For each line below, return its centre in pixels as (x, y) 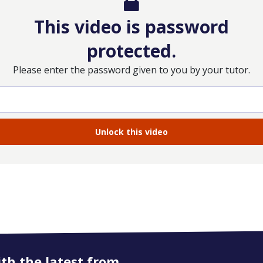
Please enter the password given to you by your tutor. (131, 70)
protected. (131, 51)
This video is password (131, 27)
